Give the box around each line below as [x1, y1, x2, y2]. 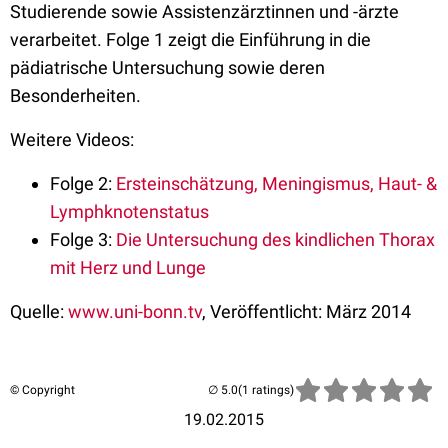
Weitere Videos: [10, 129, 134, 150]
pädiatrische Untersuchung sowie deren [10, 57, 325, 78]
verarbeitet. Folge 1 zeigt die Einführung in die [10, 29, 371, 50]
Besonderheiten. [10, 85, 141, 106]
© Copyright [10, 383, 75, 397]
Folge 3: [50, 229, 116, 250]
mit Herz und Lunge [50, 257, 206, 278]
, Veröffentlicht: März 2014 [202, 301, 411, 322]
